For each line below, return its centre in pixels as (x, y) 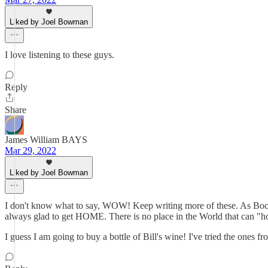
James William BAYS (46, 140)
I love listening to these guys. (60, 55)
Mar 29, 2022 (31, 150)
